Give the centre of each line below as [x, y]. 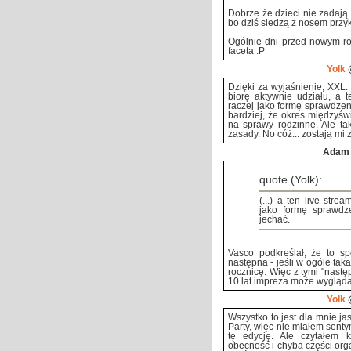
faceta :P [246, 51]
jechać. [275, 219]
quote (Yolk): [291, 180]
